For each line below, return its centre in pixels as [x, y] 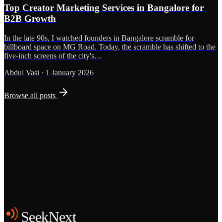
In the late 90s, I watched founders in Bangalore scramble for [99, 38]
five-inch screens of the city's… [53, 55]
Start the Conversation [43, 207]
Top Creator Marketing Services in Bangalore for [104, 8]
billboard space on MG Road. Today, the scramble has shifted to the [110, 47]
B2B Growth [30, 19]
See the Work [116, 207]
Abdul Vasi [22, 72]
